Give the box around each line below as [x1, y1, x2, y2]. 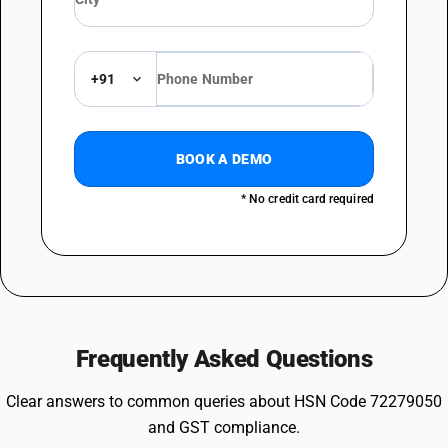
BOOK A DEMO [175, 151, 273, 167]
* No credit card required [240, 192, 374, 206]
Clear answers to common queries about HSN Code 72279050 [6, 392, 442, 411]
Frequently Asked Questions [75, 345, 373, 373]
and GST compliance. [148, 418, 300, 437]
